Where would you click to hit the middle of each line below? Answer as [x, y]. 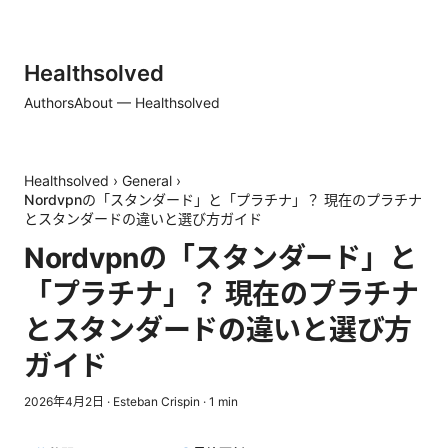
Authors [49, 102]
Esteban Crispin [156, 401]
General [147, 180]
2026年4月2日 [64, 401]
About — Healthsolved [147, 102]
